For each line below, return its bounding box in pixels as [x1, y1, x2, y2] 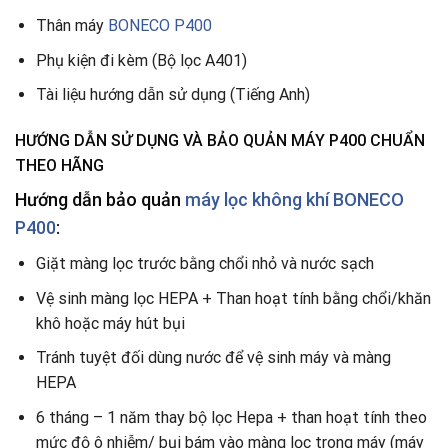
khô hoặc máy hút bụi [35, 313, 185, 333]
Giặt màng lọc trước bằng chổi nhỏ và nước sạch [35, 254, 374, 273]
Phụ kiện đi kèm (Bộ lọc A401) [35, 50, 247, 70]
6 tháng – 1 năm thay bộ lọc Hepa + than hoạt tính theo [35, 407, 427, 427]
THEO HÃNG [15, 156, 104, 175]
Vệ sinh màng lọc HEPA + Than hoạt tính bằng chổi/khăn [35, 288, 431, 308]
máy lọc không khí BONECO [185, 189, 404, 210]
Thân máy [35, 16, 108, 36]
